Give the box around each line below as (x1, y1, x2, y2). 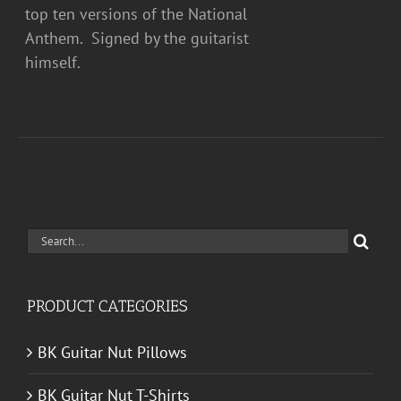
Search (26, 228, 73, 249)
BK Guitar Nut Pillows (38, 341, 187, 363)
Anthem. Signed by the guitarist (25, 28, 250, 49)
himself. (25, 52, 90, 73)
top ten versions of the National (25, 4, 248, 25)
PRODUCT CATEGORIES (27, 296, 187, 316)
